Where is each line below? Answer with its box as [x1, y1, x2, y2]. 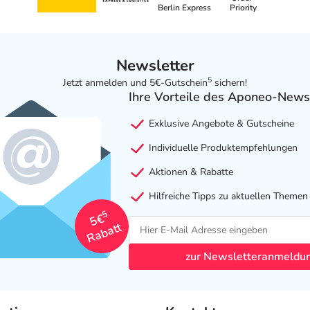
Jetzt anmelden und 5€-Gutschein [63, 76, 208, 90]
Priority [230, 2, 257, 14]
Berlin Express [158, 2, 211, 14]
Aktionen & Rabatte [145, 165, 233, 179]
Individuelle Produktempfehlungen [145, 141, 298, 155]
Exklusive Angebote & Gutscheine [145, 117, 294, 131]
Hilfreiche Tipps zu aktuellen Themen [145, 190, 308, 203]
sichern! [212, 76, 247, 90]
